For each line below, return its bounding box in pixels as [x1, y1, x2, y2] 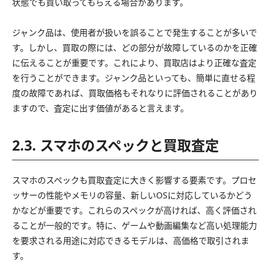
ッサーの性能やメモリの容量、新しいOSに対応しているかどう [12, 189, 252, 201]
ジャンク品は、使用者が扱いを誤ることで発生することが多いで [12, 26, 257, 38]
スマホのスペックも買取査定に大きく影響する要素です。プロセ [12, 174, 256, 186]
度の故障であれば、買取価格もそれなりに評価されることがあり [12, 87, 258, 99]
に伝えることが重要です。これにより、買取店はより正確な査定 [12, 56, 256, 68]
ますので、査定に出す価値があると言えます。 [12, 102, 189, 114]
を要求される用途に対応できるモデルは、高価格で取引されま [12, 234, 249, 246]
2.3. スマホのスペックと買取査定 [12, 135, 219, 155]
